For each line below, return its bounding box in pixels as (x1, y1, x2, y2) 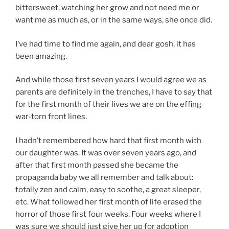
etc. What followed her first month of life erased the (15, 197, 202, 207)
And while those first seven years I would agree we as (15, 75, 207, 85)
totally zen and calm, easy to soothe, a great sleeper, (15, 185, 201, 194)
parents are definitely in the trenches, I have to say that (15, 87, 212, 97)
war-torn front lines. (15, 112, 87, 122)
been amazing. (15, 51, 67, 61)
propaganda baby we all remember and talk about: (15, 172, 193, 182)
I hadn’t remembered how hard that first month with (15, 135, 201, 145)
